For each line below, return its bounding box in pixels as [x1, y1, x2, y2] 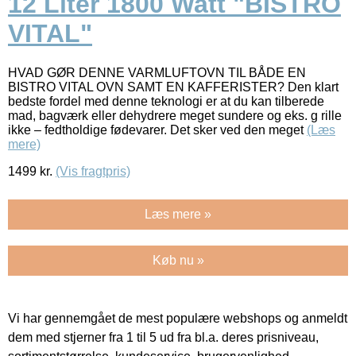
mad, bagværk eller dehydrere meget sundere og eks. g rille [8, 108, 342, 122]
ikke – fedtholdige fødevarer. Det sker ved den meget [8, 122, 307, 137]
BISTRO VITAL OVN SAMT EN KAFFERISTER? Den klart [8, 79, 339, 94]
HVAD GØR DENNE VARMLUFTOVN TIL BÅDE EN [8, 65, 306, 79]
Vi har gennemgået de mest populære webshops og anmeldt [8, 311, 347, 325]
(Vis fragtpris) [56, 164, 130, 178]
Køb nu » [152, 253, 204, 267]
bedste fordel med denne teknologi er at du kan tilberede [8, 94, 324, 108]
